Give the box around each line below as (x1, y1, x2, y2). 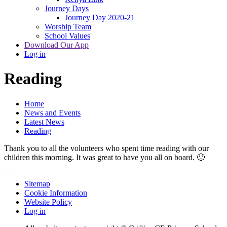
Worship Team (45, 22, 91, 31)
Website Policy (24, 197, 72, 206)
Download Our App (24, 40, 89, 49)
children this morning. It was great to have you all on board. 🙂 (4, 153, 205, 162)
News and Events (24, 108, 81, 117)
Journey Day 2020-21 (65, 13, 135, 22)
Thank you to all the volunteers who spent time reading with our (4, 143, 209, 153)
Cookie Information (24, 188, 87, 197)
